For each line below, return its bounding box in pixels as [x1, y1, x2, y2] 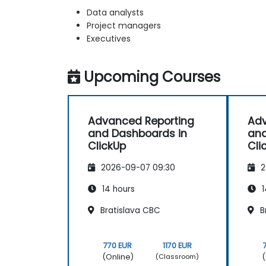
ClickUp [88, 138, 126, 153]
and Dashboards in [88, 126, 187, 141]
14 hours [100, 183, 135, 195]
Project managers [87, 19, 161, 31]
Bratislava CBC [98, 205, 160, 217]
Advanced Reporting [88, 113, 194, 128]
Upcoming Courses [84, 66, 220, 87]
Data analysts [87, 6, 144, 18]
